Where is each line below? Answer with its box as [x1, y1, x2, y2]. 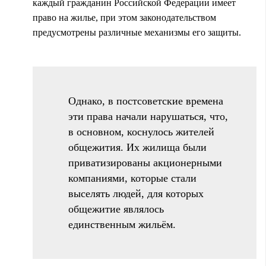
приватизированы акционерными [68, 156, 222, 169]
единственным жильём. [68, 218, 176, 230]
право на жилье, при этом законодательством [33, 12, 216, 23]
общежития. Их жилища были [68, 141, 207, 153]
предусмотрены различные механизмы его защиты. [33, 27, 241, 37]
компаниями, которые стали [68, 172, 197, 184]
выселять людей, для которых [68, 187, 204, 199]
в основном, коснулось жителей [68, 125, 214, 138]
